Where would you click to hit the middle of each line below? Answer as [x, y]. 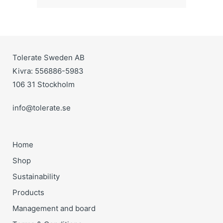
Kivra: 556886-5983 [48, 71]
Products [28, 193]
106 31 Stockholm [44, 85]
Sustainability [36, 177]
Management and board [54, 209]
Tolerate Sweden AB [49, 58]
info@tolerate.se [42, 108]
